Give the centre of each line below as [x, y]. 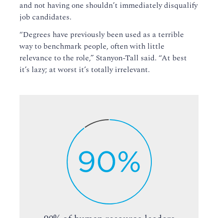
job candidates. [45, 17]
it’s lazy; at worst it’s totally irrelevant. [85, 70]
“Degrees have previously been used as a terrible [102, 35]
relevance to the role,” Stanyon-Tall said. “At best [103, 58]
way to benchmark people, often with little [92, 46]
